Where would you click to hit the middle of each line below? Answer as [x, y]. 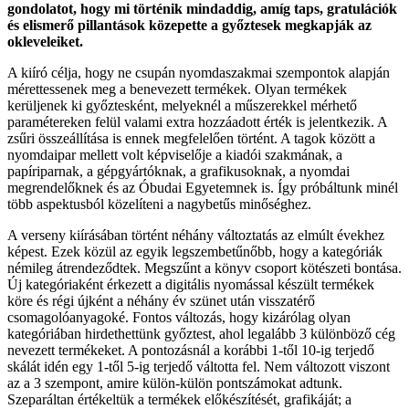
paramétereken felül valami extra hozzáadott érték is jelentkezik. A [197, 121]
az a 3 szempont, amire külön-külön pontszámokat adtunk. [175, 383]
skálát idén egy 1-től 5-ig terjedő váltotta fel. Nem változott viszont [199, 366]
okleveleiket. [45, 41]
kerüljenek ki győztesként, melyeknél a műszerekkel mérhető [182, 105]
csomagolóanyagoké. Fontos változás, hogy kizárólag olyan [179, 317]
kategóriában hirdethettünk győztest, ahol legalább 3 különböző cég [201, 333]
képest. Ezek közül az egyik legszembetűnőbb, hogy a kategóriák [195, 251]
